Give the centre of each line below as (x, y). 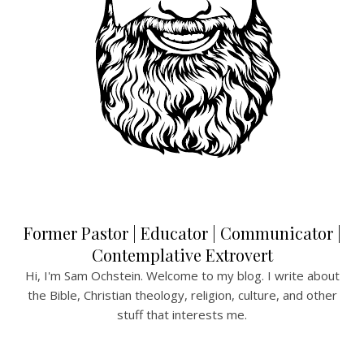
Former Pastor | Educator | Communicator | (182, 232)
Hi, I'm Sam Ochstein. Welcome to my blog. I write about (182, 275)
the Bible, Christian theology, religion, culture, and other (182, 295)
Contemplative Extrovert (182, 254)
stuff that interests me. (182, 314)
